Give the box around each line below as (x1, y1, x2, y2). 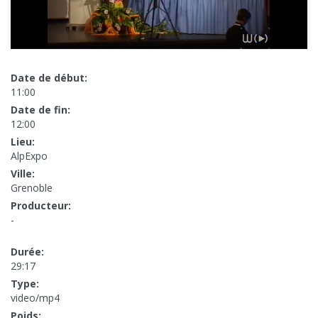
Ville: (11, 167, 35, 181)
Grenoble (11, 181, 53, 195)
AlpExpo (11, 149, 48, 163)
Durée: (11, 245, 44, 259)
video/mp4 (11, 291, 60, 305)
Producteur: (11, 199, 71, 213)
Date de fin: (11, 103, 70, 117)
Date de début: (11, 71, 87, 85)
